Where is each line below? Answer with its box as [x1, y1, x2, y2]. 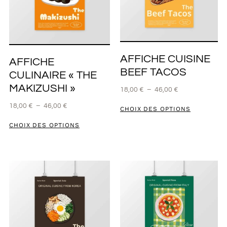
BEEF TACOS [120, 66, 186, 79]
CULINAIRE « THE [9, 69, 97, 81]
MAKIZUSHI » [9, 82, 75, 94]
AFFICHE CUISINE [120, 53, 210, 65]
